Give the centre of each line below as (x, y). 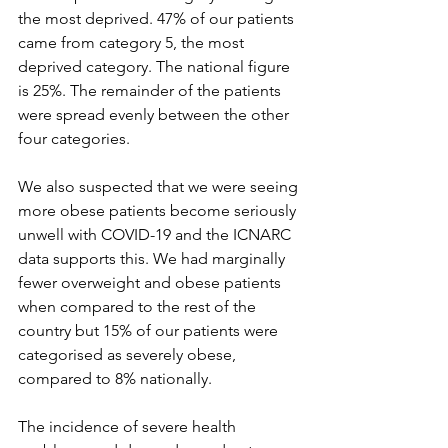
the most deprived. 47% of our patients (158, 18)
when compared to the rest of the (139, 306)
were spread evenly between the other (155, 114)
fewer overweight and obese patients (151, 282)
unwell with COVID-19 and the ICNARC (156, 234)
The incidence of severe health (129, 426)
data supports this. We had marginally (153, 258)
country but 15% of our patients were (150, 330)
